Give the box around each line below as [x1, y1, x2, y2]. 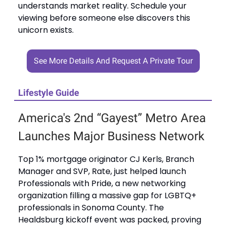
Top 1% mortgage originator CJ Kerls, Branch [18, 153, 194, 165]
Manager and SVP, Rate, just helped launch [18, 165, 186, 177]
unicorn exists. [18, 24, 74, 36]
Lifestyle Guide [18, 87, 79, 98]
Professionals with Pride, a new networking [18, 178, 186, 189]
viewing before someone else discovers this [18, 12, 190, 24]
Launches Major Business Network [18, 129, 204, 143]
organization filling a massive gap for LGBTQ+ [18, 190, 196, 201]
